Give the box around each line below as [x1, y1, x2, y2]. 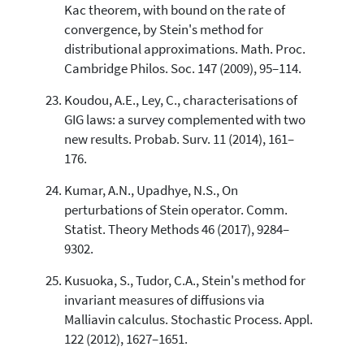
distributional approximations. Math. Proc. [63, 40, 305, 58]
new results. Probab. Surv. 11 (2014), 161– [63, 130, 294, 148]
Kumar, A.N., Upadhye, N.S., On [63, 181, 238, 199]
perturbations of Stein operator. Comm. [63, 201, 288, 219]
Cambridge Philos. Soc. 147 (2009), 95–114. [63, 59, 301, 77]
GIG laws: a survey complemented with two [63, 110, 305, 128]
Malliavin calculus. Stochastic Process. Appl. [63, 310, 313, 328]
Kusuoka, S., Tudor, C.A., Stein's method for [63, 271, 305, 289]
